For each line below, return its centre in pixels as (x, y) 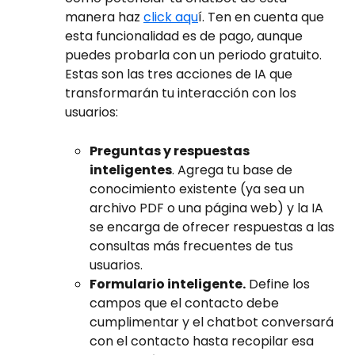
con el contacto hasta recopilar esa (203, 341)
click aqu (171, 17)
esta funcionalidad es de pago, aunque (185, 36)
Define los (279, 284)
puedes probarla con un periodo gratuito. (195, 55)
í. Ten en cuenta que (263, 17)
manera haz (104, 17)
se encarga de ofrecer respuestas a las (214, 227)
